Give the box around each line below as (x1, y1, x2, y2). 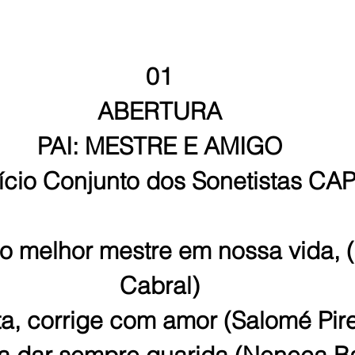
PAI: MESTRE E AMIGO (36, 132, 282, 161)
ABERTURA (97, 97, 222, 126)
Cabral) (119, 271, 200, 300)
